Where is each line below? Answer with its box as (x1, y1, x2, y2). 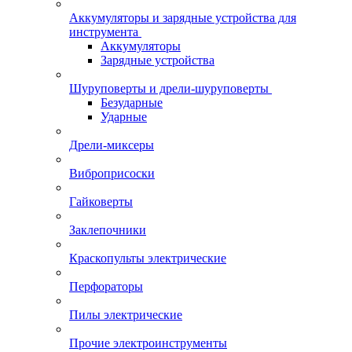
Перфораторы (69, 280, 143, 293)
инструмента (69, 25, 138, 38)
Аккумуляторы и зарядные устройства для (69, 11, 296, 24)
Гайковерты (69, 195, 133, 208)
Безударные (101, 96, 163, 109)
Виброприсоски (69, 167, 155, 180)
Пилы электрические (69, 308, 182, 321)
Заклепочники (69, 223, 146, 236)
